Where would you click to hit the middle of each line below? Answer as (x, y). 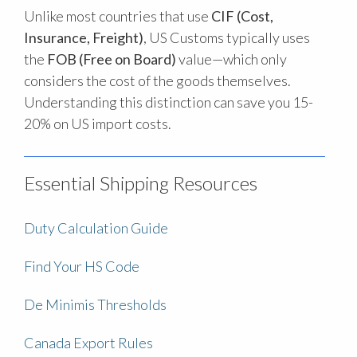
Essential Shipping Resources (141, 183)
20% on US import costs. (98, 124)
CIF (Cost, (242, 16)
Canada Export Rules (88, 343)
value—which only (231, 59)
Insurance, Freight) (84, 38)
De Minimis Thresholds (95, 305)
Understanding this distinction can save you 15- (169, 102)
